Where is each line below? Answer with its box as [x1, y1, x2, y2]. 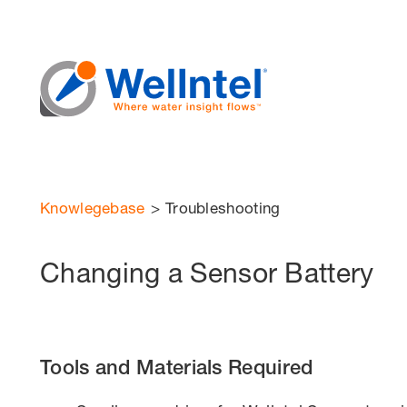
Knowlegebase [40, 197, 145, 217]
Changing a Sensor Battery [40, 255, 374, 290]
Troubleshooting [164, 197, 281, 217]
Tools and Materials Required [40, 354, 313, 380]
